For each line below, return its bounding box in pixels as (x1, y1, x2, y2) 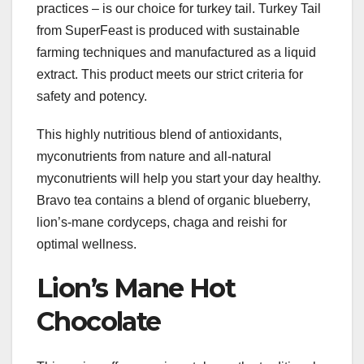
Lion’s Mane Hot (37, 271, 235, 304)
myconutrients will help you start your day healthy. (37, 171, 321, 185)
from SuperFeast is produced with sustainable (37, 23, 300, 37)
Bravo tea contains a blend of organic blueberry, (37, 193, 310, 207)
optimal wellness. (37, 236, 136, 251)
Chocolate (37, 305, 161, 337)
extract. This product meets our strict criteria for (37, 67, 303, 81)
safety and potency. (37, 89, 147, 103)
